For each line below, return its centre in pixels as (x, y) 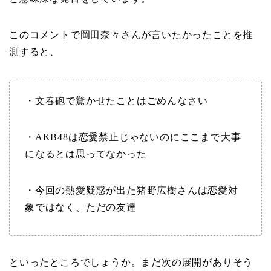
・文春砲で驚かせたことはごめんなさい (116, 101)
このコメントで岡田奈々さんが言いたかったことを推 (131, 35)
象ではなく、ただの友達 (81, 207)
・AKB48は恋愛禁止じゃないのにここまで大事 (133, 137)
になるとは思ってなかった (86, 154)
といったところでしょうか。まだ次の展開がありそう (131, 263)
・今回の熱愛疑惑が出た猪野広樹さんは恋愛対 (132, 191)
